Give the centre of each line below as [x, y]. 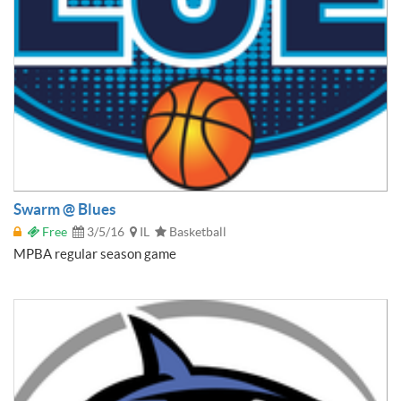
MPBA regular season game [95, 253]
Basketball [196, 231]
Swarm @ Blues [64, 209]
